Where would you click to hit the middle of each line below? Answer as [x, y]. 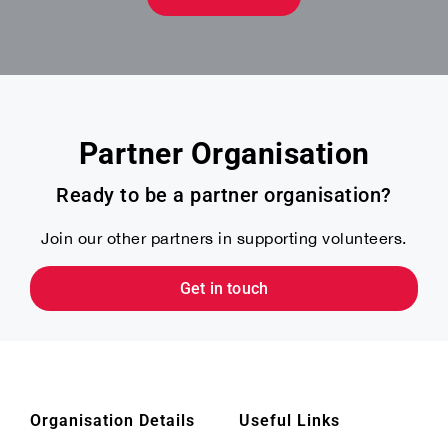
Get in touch [224, 288]
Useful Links [289, 420]
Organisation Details [112, 420]
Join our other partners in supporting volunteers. [224, 237]
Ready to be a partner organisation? [224, 194]
